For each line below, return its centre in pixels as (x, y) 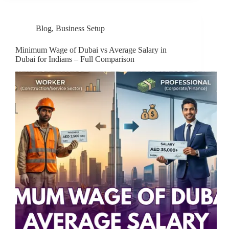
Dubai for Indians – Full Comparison (75, 59)
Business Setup (80, 29)
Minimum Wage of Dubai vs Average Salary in (91, 50)
